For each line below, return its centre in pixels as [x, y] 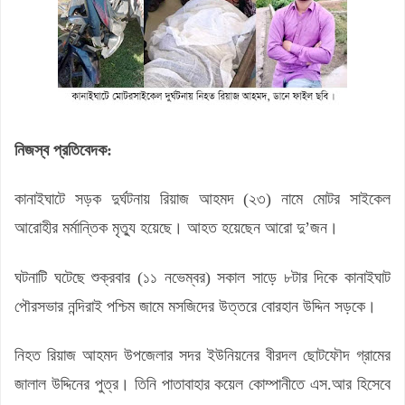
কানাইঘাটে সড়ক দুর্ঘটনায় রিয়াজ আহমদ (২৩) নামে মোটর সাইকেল [202, 199]
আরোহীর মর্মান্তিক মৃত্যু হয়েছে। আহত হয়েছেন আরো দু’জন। [179, 228]
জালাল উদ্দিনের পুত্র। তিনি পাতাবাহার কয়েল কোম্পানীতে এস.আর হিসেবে [202, 384]
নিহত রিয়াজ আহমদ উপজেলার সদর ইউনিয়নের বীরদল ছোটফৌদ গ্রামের [202, 355]
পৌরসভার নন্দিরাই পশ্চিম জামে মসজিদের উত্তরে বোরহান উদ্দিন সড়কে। [198, 306]
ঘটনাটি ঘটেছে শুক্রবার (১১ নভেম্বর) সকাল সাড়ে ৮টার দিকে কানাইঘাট [202, 277]
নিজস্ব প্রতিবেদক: [63, 150]
